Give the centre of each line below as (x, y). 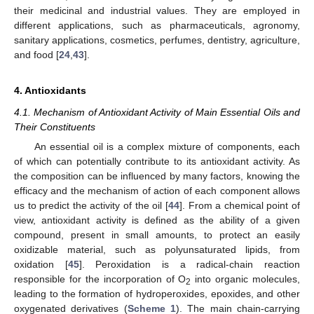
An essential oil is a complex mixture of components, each (167, 146)
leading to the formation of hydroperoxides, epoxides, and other (157, 293)
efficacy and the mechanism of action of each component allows (157, 190)
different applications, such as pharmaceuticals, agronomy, (157, 25)
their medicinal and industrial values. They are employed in (157, 10)
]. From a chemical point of (240, 205)
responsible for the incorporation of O (100, 279)
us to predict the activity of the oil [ (91, 205)
